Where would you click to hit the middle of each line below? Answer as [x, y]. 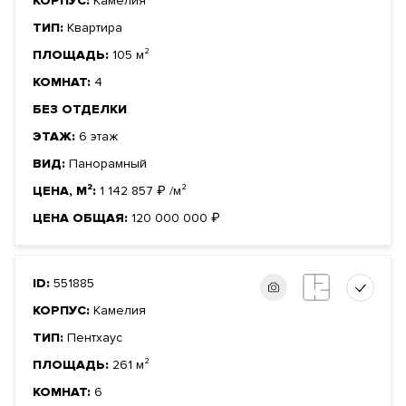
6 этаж [98, 137]
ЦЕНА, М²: [66, 191]
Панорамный [108, 164]
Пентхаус [95, 338]
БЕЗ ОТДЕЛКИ [80, 110]
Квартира [95, 28]
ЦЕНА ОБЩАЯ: [82, 218]
